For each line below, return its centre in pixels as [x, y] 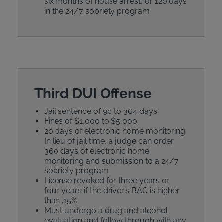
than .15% [60, 200]
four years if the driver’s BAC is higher [112, 191]
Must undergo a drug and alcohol [106, 210]
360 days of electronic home [96, 151]
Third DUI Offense [93, 93]
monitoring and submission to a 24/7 [111, 161]
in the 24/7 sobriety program [97, 11]
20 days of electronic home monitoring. [115, 131]
